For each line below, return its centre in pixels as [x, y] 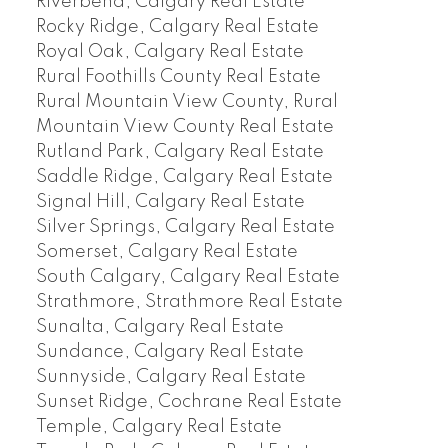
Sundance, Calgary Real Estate [169, 352]
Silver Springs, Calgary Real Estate [185, 227]
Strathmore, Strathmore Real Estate [189, 302]
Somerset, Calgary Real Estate [166, 252]
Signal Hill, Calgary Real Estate [170, 202]
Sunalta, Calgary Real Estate [159, 327]
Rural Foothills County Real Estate [178, 77]
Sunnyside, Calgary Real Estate [170, 377]
